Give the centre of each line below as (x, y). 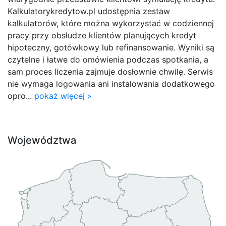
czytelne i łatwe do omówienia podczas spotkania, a (108, 59)
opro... (21, 96)
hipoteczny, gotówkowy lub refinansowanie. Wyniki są (111, 47)
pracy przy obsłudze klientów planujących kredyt (102, 35)
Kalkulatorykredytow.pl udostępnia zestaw (89, 11)
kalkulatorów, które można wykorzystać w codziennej (111, 23)
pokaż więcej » (63, 96)
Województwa (42, 140)
